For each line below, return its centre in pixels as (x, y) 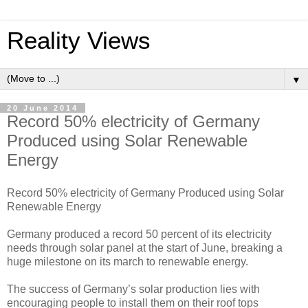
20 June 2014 (43, 108)
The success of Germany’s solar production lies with (133, 289)
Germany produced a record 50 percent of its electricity (139, 234)
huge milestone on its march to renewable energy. (128, 261)
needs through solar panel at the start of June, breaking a (145, 247)
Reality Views (79, 41)
